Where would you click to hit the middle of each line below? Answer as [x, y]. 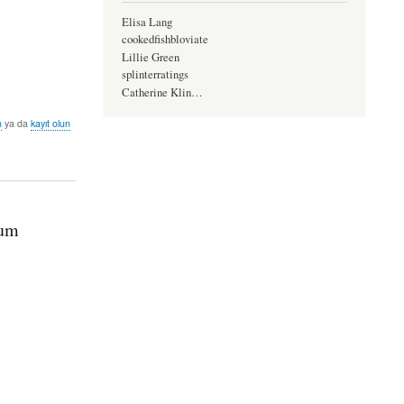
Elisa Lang [147, 22]
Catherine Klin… [162, 92]
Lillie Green [150, 57]
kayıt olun [51, 124]
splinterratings [155, 75]
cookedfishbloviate [165, 40]
